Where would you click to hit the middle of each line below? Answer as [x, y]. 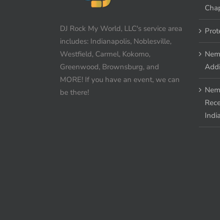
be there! [74, 92]
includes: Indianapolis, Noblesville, [116, 41]
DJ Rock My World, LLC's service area [121, 28]
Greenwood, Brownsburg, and [110, 67]
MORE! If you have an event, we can [120, 79]
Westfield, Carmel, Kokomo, [105, 54]
